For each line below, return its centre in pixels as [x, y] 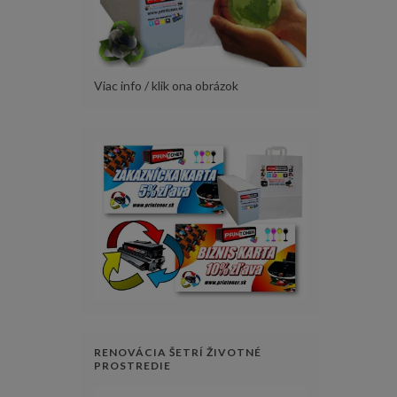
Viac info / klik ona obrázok [166, 85]
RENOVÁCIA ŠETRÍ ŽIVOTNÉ [178, 352]
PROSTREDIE [132, 365]
